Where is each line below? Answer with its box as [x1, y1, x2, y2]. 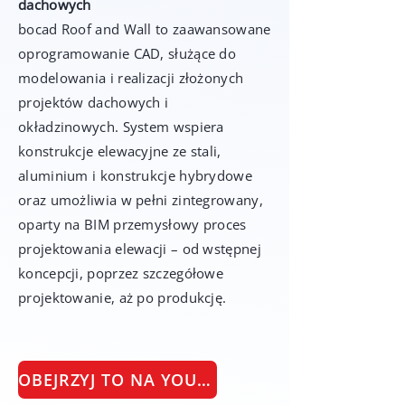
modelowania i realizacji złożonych [18, 69, 244, 87]
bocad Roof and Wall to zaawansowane [18, 20, 271, 38]
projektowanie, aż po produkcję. [18, 288, 227, 306]
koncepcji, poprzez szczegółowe [18, 264, 224, 282]
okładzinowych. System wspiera [18, 118, 224, 136]
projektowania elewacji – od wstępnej [18, 240, 261, 258]
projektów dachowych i [18, 93, 169, 111]
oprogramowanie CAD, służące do [18, 44, 237, 62]
